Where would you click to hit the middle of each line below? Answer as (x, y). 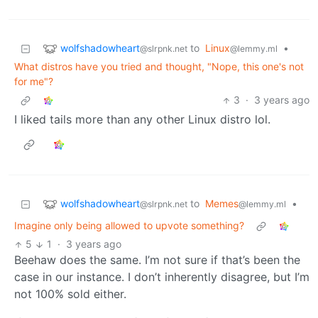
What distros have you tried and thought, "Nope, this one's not (159, 67)
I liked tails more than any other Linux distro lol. (142, 120)
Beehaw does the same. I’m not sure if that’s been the (157, 260)
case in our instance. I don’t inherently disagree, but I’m (162, 277)
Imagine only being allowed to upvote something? (129, 226)
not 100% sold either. (70, 294)
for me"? (34, 82)
